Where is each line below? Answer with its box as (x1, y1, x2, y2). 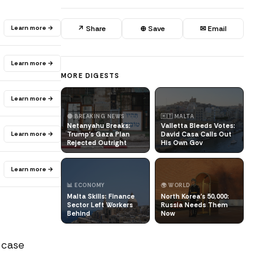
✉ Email (200, 24, 227, 34)
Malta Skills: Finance (67, 192, 135, 200)
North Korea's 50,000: (161, 192, 229, 200)
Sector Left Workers (67, 200, 133, 209)
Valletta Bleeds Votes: (161, 121, 235, 130)
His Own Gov (161, 138, 203, 147)
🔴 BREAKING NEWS (67, 113, 125, 120)
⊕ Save (140, 24, 165, 34)
